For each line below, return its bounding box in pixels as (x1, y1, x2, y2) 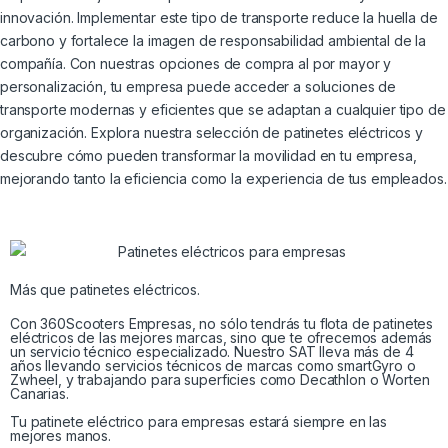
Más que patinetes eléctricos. (10, 281, 200, 299)
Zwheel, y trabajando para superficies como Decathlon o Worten (10, 371, 430, 389)
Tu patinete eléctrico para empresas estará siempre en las (10, 413, 388, 431)
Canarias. (10, 385, 69, 403)
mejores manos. (10, 427, 112, 445)
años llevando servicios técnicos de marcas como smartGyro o (10, 357, 416, 375)
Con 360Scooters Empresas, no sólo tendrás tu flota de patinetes (10, 315, 434, 333)
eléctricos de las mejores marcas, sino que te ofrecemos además (10, 329, 433, 347)
